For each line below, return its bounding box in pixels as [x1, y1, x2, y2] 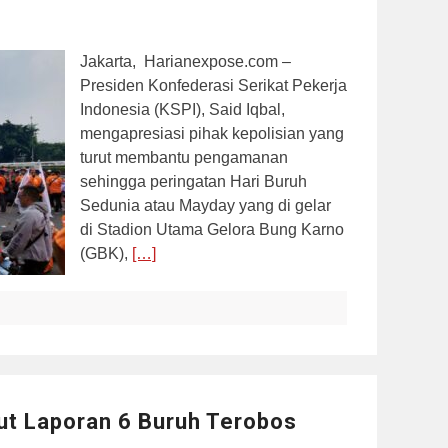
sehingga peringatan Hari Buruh [80, 172, 307, 190]
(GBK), [80, 244, 132, 262]
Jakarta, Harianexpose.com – [80, 52, 291, 70]
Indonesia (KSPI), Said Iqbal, [80, 100, 285, 118]
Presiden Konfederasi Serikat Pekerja [80, 76, 347, 94]
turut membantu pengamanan [80, 148, 288, 166]
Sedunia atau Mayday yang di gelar [80, 196, 331, 214]
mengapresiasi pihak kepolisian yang [80, 124, 344, 142]
